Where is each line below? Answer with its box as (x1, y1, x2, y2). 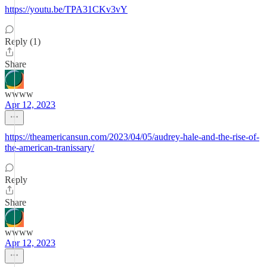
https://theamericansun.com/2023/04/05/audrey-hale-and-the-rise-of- (5, 132, 259, 142)
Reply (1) (5, 36, 41, 46)
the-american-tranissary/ (5, 142, 94, 153)
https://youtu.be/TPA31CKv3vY (5, 4, 128, 14)
